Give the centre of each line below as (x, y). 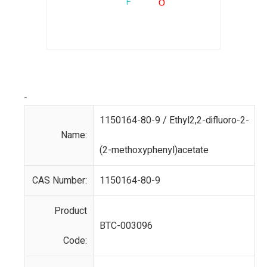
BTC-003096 (126, 226)
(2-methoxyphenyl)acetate (154, 150)
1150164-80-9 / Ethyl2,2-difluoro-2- (174, 120)
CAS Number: (60, 181)
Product (71, 211)
